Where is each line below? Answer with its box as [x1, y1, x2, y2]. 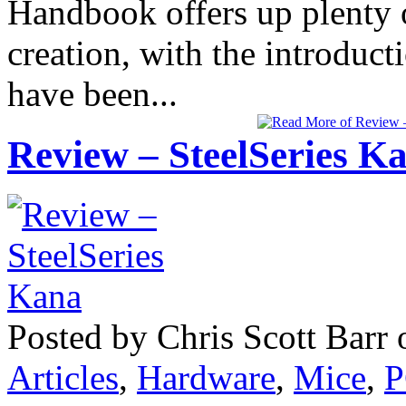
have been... [7, 73, 178, 113]
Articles [7, 358, 119, 398]
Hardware [137, 358, 275, 398]
